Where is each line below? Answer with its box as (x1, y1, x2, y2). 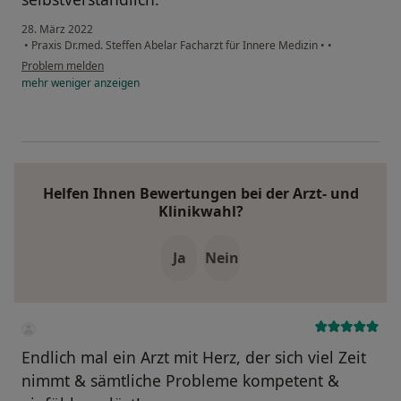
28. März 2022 (21, 21, 93, 38)
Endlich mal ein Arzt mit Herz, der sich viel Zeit (21, 346, 366, 369)
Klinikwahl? (158, 201, 243, 222)
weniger (51, 75, 91, 91)
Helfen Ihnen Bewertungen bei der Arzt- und (42, 183, 359, 204)
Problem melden (21, 58, 104, 74)
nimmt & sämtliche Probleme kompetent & (21, 370, 339, 392)
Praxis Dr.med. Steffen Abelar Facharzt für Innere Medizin (29, 38, 320, 54)
